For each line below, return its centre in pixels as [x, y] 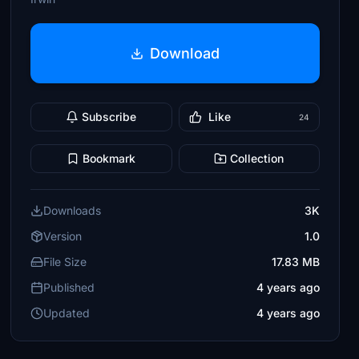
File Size [65, 262]
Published [69, 287]
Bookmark [109, 158]
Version [63, 236]
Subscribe [109, 117]
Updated [67, 313]
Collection [257, 158]
